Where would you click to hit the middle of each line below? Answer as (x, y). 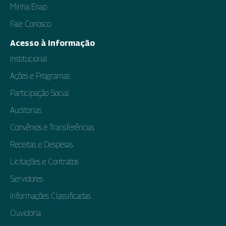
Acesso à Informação (52, 43)
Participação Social (40, 93)
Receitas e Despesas (42, 144)
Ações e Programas (40, 76)
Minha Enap (29, 7)
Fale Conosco (31, 24)
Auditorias (26, 110)
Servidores (26, 179)
